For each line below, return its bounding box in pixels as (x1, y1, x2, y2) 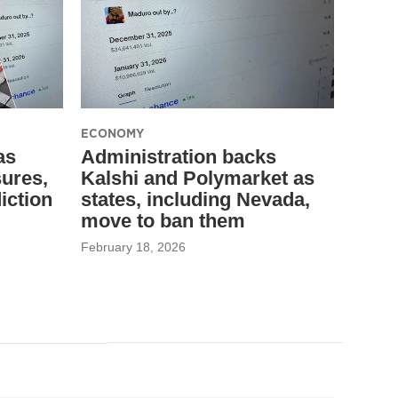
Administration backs (81, 145, 276, 168)
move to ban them (81, 209, 245, 232)
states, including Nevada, (81, 187, 310, 211)
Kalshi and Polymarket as (81, 166, 314, 189)
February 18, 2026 (81, 239, 186, 254)
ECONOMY (81, 124, 144, 141)
